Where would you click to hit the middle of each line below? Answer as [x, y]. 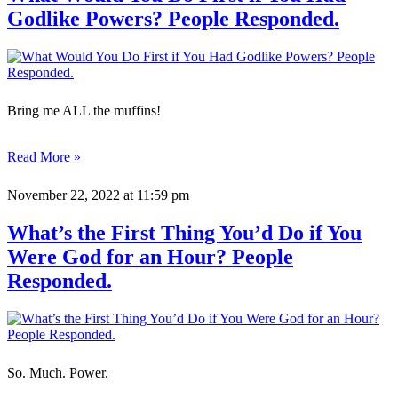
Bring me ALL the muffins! [84, 111]
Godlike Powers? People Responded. [173, 19]
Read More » [44, 157]
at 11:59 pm [155, 195]
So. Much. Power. [58, 373]
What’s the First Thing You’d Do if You [184, 233]
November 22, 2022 [64, 195]
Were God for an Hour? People [150, 257]
